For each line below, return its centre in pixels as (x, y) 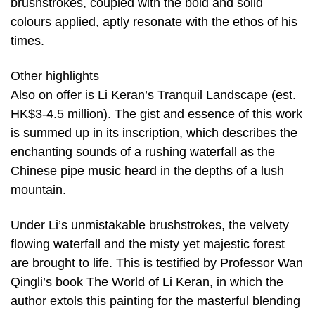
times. (27, 41)
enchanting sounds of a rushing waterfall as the (143, 152)
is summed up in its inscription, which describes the (154, 133)
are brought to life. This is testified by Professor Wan (157, 263)
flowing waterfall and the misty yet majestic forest (148, 244)
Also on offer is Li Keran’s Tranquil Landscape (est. (153, 95)
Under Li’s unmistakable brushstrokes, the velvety (150, 225)
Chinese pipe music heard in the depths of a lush (147, 171)
